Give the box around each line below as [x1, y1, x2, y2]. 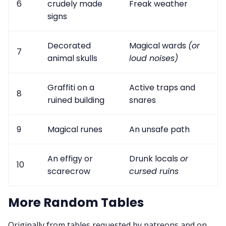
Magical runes [47, 123, 102, 135]
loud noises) [129, 52, 178, 64]
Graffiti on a [47, 81, 94, 93]
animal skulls [47, 52, 97, 64]
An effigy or [47, 152, 93, 164]
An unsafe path [129, 123, 190, 135]
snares [129, 94, 156, 106]
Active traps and [129, 81, 195, 93]
